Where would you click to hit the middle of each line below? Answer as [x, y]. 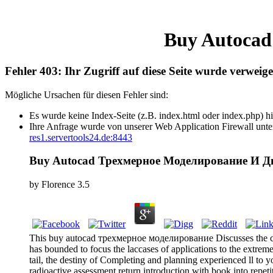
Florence [58, 185]
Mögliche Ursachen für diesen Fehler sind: [87, 94]
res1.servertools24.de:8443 [81, 137]
